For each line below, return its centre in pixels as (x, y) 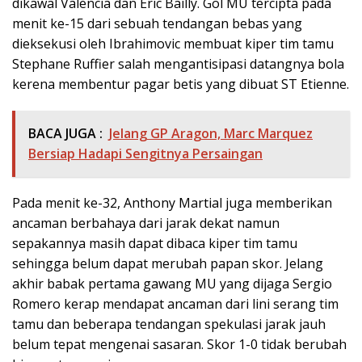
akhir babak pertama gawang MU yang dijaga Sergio (172, 283)
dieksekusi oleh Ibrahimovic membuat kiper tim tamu (173, 43)
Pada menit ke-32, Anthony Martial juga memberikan (172, 202)
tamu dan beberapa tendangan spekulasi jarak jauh (169, 324)
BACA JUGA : (65, 133)
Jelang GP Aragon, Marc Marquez (211, 133)
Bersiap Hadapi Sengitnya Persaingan (145, 153)
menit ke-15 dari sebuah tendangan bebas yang (157, 23)
